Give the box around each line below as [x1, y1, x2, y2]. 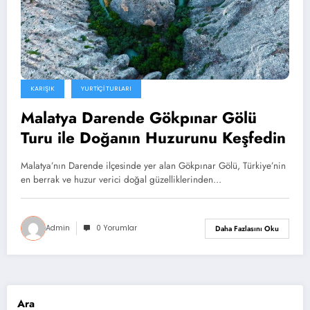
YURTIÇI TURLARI [81, 84, 131, 93]
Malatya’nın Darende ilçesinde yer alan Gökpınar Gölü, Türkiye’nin [21, 159, 286, 173]
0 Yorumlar [96, 223, 137, 234]
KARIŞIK [30, 84, 55, 93]
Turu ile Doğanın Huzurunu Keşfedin [21, 127, 286, 149]
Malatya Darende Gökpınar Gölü [21, 107, 257, 129]
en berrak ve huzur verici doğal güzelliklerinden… [21, 173, 221, 187]
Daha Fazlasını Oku [215, 223, 279, 234]
